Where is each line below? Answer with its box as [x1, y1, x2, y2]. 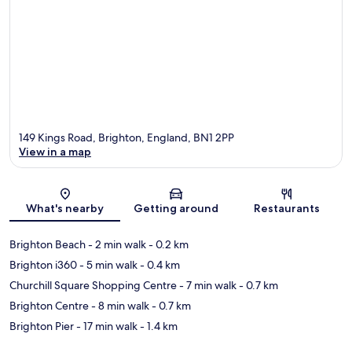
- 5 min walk [77, 258, 137, 273]
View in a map [19, 145, 91, 159]
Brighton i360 [9, 258, 77, 273]
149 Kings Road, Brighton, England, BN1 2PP [19, 130, 234, 145]
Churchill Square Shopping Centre [9, 278, 177, 293]
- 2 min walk [86, 237, 146, 252]
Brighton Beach [9, 237, 86, 252]
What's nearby [26, 201, 104, 216]
